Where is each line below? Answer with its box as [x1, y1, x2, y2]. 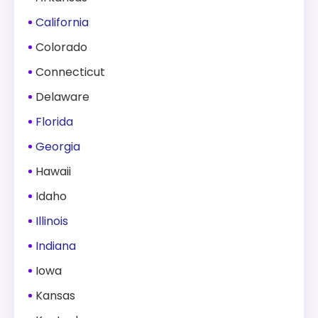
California [35, 14, 89, 31]
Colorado [35, 39, 87, 55]
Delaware [35, 89, 89, 105]
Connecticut [35, 64, 105, 80]
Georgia [35, 138, 80, 155]
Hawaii [35, 163, 71, 180]
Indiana [35, 238, 76, 254]
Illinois [35, 213, 68, 229]
